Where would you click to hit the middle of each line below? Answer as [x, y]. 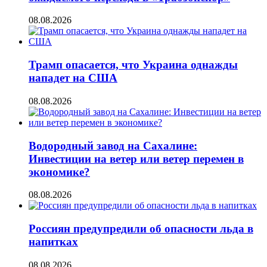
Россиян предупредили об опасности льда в [141, 229]
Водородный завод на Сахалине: [113, 145]
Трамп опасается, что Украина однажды [133, 65]
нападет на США [73, 78]
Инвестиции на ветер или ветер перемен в [136, 159]
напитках [53, 242]
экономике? [59, 172]
